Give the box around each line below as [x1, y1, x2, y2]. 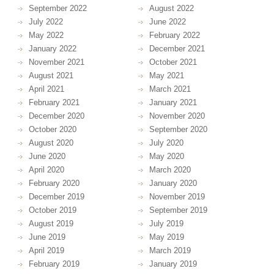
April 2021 [28, 84, 64, 94]
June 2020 [28, 152, 65, 161]
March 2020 [149, 165, 191, 174]
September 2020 [149, 125, 207, 134]
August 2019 [28, 219, 73, 228]
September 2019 [149, 206, 207, 215]
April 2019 [28, 246, 64, 255]
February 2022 [149, 31, 200, 40]
